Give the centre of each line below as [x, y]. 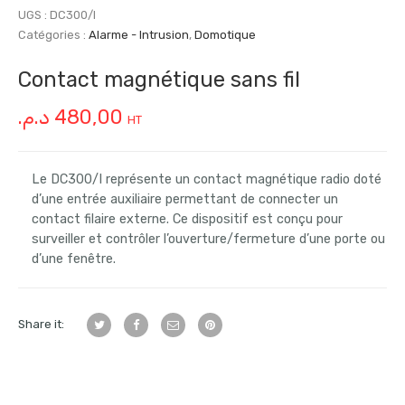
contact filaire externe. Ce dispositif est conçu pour [187, 219]
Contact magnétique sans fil [159, 79]
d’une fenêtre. [74, 259]
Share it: [41, 324]
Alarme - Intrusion [139, 34]
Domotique [225, 34]
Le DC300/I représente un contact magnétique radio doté [207, 179]
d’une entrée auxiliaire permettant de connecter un [185, 199]
